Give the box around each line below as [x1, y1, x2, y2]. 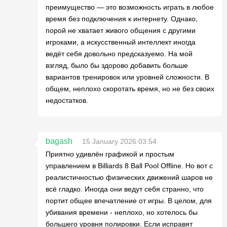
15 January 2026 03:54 [82, 137, 157, 145]
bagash [46, 136, 72, 145]
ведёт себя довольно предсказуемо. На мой [46, 49, 193, 58]
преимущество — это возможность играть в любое [46, 3, 214, 11]
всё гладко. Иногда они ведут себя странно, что [46, 184, 204, 193]
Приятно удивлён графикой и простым [46, 149, 174, 158]
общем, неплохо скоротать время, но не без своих [46, 84, 214, 93]
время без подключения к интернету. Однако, [46, 14, 198, 23]
